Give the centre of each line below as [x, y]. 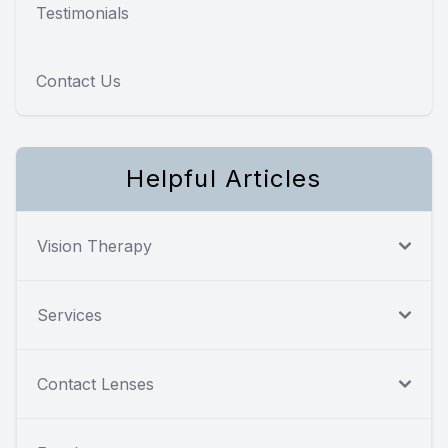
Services [69, 314]
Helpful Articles [224, 178]
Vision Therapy [94, 245]
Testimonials [82, 12]
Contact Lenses [95, 383]
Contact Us [78, 80]
